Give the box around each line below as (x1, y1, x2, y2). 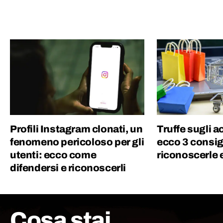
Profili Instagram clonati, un (10, 123, 143, 135)
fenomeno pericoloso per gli (10, 136, 144, 148)
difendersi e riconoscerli (10, 162, 126, 174)
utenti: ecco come (10, 149, 97, 161)
